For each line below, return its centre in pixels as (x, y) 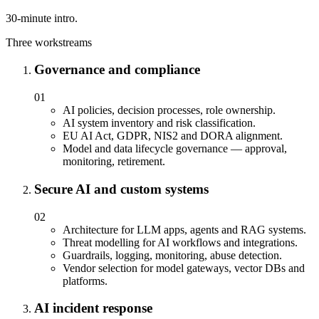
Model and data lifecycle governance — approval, (175, 149)
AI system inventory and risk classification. (159, 123)
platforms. (85, 281)
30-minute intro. (42, 18)
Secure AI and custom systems (121, 189)
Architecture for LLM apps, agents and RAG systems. (184, 229)
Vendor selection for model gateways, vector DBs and (184, 268)
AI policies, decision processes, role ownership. (169, 110)
